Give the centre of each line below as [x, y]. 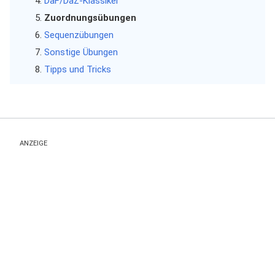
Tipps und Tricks [77, 69]
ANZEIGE [33, 143]
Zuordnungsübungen [90, 18]
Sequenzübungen [79, 35]
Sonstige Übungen [81, 52]
